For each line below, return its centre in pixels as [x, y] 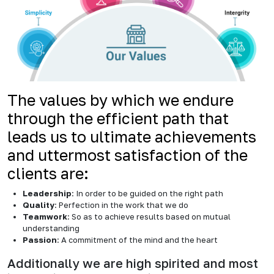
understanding [51, 228]
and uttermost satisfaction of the [128, 155]
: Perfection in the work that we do [121, 205]
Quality [39, 205]
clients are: [48, 173]
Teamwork [45, 216]
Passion [40, 239]
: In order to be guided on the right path [147, 193]
